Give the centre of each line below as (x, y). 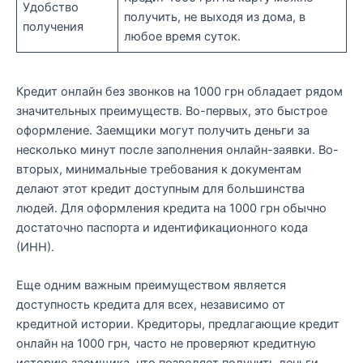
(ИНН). (35, 248)
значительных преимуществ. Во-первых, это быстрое (172, 111)
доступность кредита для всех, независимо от (151, 305)
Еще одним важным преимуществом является (151, 286)
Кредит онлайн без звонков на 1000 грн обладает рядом (179, 92)
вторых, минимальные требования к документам (159, 170)
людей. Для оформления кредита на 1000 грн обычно (171, 209)
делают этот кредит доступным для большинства (160, 189)
